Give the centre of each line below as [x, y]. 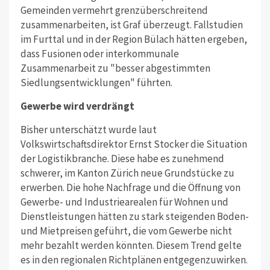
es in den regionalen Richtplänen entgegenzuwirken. [134, 259]
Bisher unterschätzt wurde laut [88, 129]
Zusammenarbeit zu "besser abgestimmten [115, 68]
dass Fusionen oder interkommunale [99, 53]
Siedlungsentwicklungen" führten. [96, 82]
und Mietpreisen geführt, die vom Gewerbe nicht [126, 231]
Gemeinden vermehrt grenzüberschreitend [114, 10]
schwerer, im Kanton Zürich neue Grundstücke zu [127, 173]
